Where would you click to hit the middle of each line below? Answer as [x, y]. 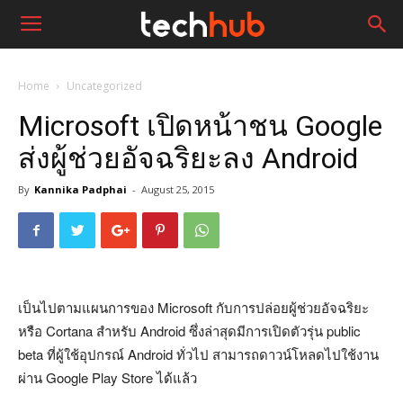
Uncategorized [104, 86]
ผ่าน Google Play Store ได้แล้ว [107, 377]
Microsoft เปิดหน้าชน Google [200, 126]
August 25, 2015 [178, 189]
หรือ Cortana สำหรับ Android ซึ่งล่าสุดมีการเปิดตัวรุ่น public [189, 331]
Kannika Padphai [81, 189]
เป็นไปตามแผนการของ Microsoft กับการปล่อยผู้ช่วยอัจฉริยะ [193, 307]
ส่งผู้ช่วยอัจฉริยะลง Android [188, 158]
